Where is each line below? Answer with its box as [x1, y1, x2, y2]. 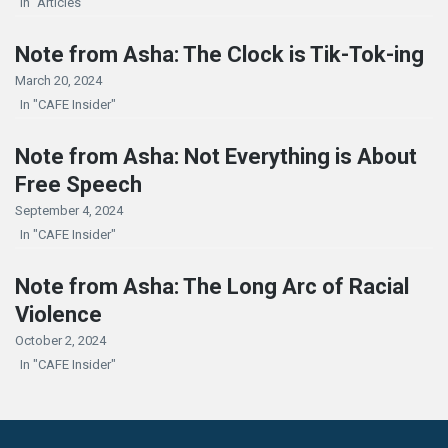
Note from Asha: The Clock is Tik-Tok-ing [15, 41, 424, 67]
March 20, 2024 [15, 72, 102, 88]
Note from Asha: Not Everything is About [15, 143, 417, 169]
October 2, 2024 [15, 332, 106, 348]
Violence [15, 301, 102, 327]
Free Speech [15, 171, 142, 197]
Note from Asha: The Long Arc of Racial [15, 273, 409, 299]
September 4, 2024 [15, 202, 123, 218]
